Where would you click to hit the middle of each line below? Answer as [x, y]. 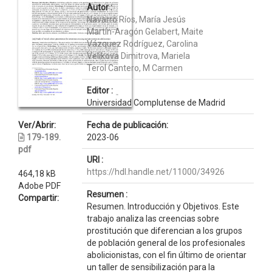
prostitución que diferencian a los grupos [164, 231]
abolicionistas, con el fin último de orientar [166, 255]
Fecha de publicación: [127, 125]
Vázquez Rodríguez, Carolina [142, 44]
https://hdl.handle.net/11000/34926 [155, 172]
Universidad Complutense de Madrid [156, 103]
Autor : [99, 7]
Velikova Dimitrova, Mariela [138, 56]
